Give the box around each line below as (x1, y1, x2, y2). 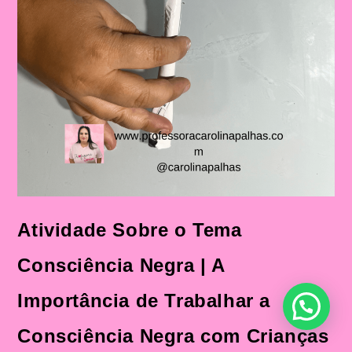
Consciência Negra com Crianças (17, 324, 329, 346)
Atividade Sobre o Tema (17, 218, 242, 240)
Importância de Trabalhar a (17, 289, 271, 311)
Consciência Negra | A (17, 254, 225, 276)
